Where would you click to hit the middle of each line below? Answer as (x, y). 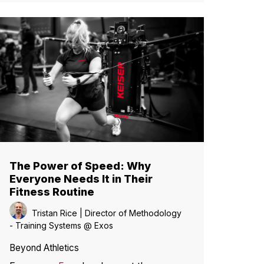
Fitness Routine (52, 192)
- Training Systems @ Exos (62, 225)
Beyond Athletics (44, 247)
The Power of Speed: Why (80, 166)
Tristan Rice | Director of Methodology (104, 213)
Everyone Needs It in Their (81, 179)
